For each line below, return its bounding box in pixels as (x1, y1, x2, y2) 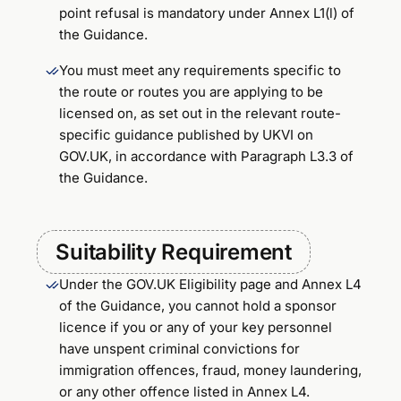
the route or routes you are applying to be (59, 82, 324, 100)
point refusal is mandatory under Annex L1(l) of (59, 4, 355, 21)
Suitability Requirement (55, 238, 292, 265)
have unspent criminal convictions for (59, 339, 301, 357)
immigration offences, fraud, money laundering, (59, 361, 363, 379)
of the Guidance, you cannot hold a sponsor (59, 296, 337, 314)
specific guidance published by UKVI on (59, 125, 314, 143)
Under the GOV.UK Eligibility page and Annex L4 (59, 275, 363, 293)
